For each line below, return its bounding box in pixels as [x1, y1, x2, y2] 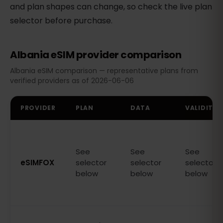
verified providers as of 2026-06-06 [10, 76, 134, 86]
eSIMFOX [20, 157, 54, 168]
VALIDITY [185, 104, 218, 112]
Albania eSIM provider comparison [10, 48, 181, 62]
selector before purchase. [10, 15, 112, 27]
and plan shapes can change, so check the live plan [10, 1, 212, 13]
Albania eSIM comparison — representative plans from [10, 66, 198, 76]
